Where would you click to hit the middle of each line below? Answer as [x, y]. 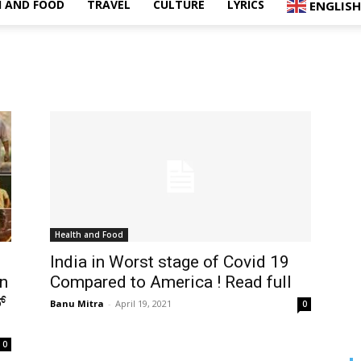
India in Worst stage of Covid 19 [170, 262]
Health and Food [89, 235]
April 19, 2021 [143, 304]
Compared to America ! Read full [171, 282]
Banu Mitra [77, 304]
